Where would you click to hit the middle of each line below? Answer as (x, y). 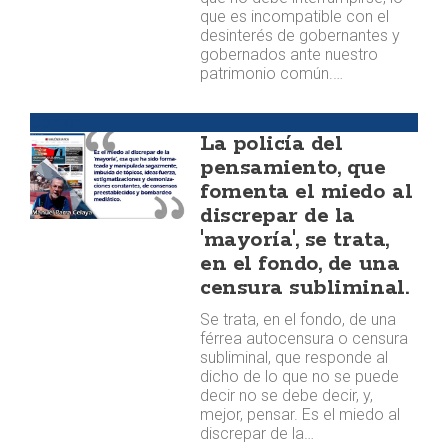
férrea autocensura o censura (304, 338)
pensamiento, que (293, 168)
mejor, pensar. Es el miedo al (300, 414)
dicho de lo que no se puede (300, 376)
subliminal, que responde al (294, 357)
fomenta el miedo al (306, 192)
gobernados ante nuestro (289, 54)
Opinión (56, 122)
